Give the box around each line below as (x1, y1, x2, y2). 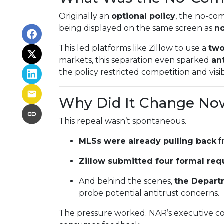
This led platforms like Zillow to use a (59, 43, 208, 53)
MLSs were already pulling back (79, 136, 216, 146)
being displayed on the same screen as (59, 23, 214, 33)
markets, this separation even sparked (59, 55, 211, 65)
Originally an (59, 11, 111, 21)
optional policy (111, 11, 175, 21)
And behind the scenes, (79, 176, 174, 186)
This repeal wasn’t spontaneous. (59, 116, 186, 126)
